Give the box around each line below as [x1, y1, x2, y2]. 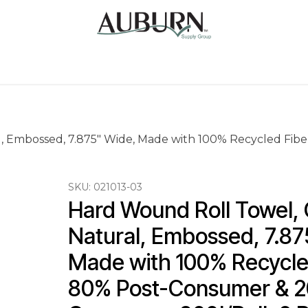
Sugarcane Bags [19, 58, 109, 71]
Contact [243, 58, 287, 71]
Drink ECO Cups [132, 58, 221, 71]
